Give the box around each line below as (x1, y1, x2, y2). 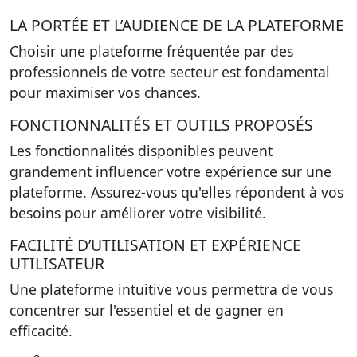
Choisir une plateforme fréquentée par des (10, 41, 293, 61)
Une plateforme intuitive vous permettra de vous (10, 280, 333, 299)
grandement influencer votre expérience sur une (10, 162, 331, 181)
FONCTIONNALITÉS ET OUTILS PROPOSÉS (10, 114, 313, 135)
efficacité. (10, 321, 73, 340)
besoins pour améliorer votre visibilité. (10, 203, 266, 222)
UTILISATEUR (10, 253, 104, 274)
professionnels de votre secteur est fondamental (10, 62, 330, 81)
